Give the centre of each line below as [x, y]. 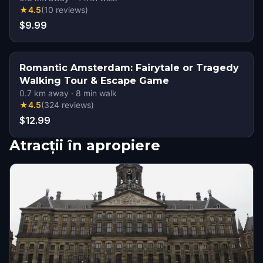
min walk [99, 93]
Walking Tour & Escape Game [94, 81]
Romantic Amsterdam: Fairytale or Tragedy [129, 68]
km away [50, 93]
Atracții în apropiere [85, 145]
